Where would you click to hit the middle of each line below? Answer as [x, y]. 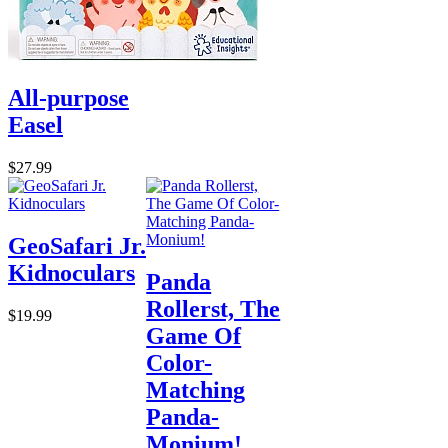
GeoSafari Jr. [77, 245]
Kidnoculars [71, 272]
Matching [196, 389]
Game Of [194, 335]
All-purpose [68, 97]
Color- [179, 362]
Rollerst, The [213, 308]
